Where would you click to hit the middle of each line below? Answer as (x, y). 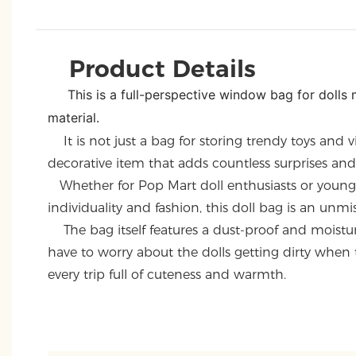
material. (74, 117)
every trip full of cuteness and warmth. (167, 274)
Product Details (162, 68)
